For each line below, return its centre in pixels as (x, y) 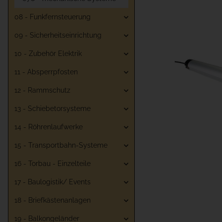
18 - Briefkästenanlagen (53, 200)
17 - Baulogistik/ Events (53, 182)
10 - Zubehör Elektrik (48, 54)
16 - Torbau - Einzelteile (53, 164)
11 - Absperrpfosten (46, 72)
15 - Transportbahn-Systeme (61, 145)
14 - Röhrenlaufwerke (49, 127)
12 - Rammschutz (42, 90)
